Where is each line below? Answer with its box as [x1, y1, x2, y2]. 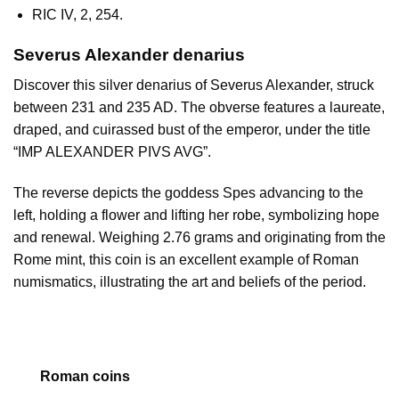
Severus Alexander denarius [13, 45, 245, 64]
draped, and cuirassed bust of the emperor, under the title [13, 122, 370, 138]
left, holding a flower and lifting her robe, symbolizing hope [13, 208, 379, 224]
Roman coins [40, 368, 130, 384]
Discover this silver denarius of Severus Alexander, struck [13, 77, 374, 94]
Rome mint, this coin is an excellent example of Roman [13, 252, 359, 268]
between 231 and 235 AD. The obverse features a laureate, [13, 100, 385, 116]
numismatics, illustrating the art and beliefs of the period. [13, 274, 366, 290]
